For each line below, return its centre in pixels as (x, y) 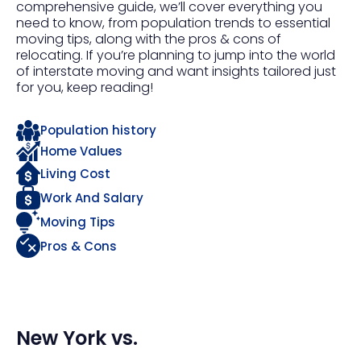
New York (61, 338)
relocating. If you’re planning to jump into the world (176, 55)
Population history (98, 131)
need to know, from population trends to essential (173, 23)
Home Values (81, 151)
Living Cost (75, 173)
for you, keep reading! (85, 87)
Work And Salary (92, 197)
